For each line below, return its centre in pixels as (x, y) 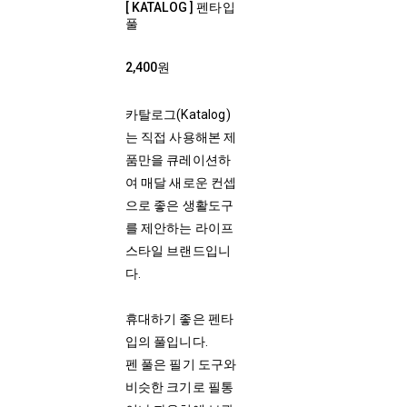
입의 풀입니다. (166, 342)
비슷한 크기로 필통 (179, 387)
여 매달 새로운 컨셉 (181, 183)
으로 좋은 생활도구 (179, 205)
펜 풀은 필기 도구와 (181, 364)
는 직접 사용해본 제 (181, 137)
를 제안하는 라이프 (179, 228)
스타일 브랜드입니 (178, 251)
